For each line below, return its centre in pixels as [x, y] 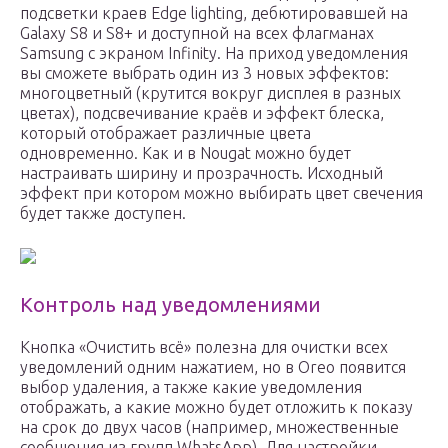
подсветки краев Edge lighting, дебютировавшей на [214, 13]
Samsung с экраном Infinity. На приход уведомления [214, 53]
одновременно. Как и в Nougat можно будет [185, 153]
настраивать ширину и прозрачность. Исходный [201, 173]
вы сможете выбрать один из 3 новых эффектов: [204, 73]
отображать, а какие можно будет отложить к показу [216, 407]
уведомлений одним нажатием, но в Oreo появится [213, 367]
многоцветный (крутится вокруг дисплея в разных [210, 93]
